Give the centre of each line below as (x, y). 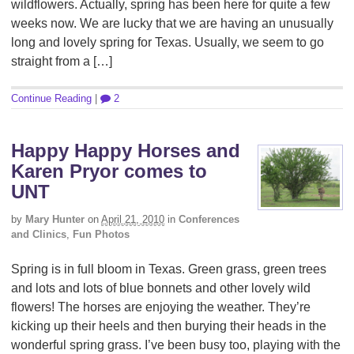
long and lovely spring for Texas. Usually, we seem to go (168, 42)
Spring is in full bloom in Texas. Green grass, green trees (169, 269)
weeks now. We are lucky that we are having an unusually (172, 23)
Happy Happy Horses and (126, 150)
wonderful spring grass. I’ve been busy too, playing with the (176, 345)
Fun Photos (101, 234)
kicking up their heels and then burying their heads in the (169, 326)
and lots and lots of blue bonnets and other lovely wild (161, 288)
